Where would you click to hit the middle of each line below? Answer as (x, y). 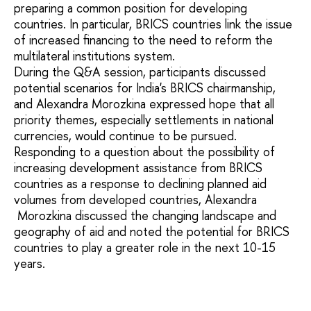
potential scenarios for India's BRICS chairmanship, (145, 87)
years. (30, 263)
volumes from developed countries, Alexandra (135, 199)
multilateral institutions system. (94, 56)
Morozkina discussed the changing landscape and (145, 215)
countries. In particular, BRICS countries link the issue (153, 24)
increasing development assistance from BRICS (138, 167)
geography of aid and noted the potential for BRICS (152, 231)
